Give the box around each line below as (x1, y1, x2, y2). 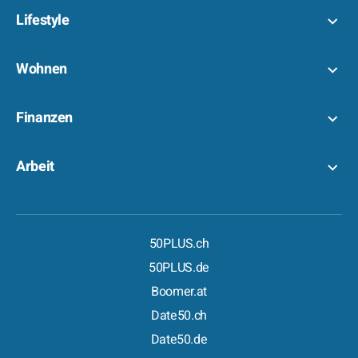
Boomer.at (151, 282, 207, 301)
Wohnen (16, 58, 67, 80)
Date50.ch (151, 306, 207, 325)
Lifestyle (16, 10, 70, 31)
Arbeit (16, 156, 54, 177)
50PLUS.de (149, 258, 209, 277)
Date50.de (150, 330, 208, 349)
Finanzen (16, 107, 74, 129)
